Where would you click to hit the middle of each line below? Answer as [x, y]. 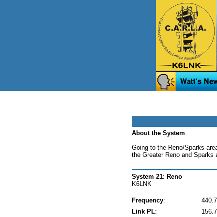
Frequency [147, 201]
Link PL [143, 212]
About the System [158, 133]
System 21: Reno [157, 177]
